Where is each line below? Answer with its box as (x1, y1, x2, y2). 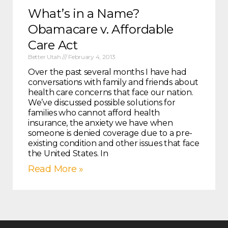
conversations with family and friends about (28, 77, 199, 88)
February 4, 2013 (67, 53, 116, 61)
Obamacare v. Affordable (28, 22, 174, 37)
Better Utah (28, 53, 63, 61)
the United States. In (28, 149, 108, 159)
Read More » (28, 163, 83, 175)
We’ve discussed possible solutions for (28, 98, 176, 108)
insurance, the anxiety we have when (28, 118, 173, 128)
